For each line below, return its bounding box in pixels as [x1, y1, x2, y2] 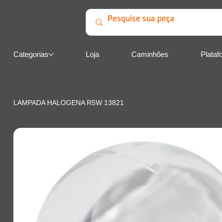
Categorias [13, 50, 49, 59]
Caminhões [131, 50, 168, 59]
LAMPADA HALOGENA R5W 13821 [13, 99, 124, 107]
